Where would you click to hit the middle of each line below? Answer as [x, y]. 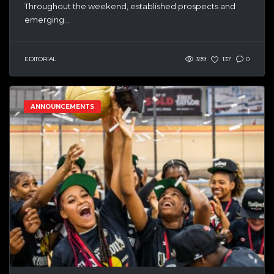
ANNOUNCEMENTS [62, 106]
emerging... [47, 19]
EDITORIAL [41, 59]
